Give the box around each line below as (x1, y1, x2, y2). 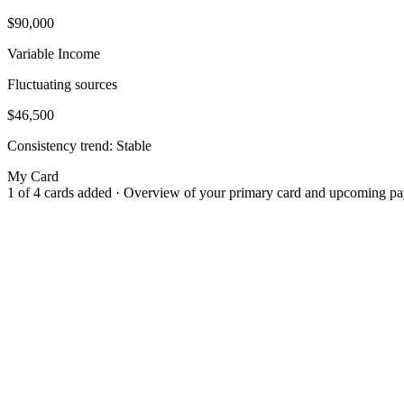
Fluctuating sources (7, 76, 117, 92)
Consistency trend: (7, 137, 116, 153)
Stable (116, 137, 151, 153)
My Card (7, 168, 59, 184)
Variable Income (7, 45, 100, 61)
